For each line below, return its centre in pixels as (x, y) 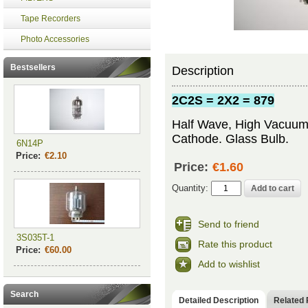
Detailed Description (218, 300)
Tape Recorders (50, 19)
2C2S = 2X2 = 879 (223, 100)
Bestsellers (33, 67)
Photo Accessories (55, 39)
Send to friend (228, 224)
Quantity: (191, 188)
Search (24, 294)
